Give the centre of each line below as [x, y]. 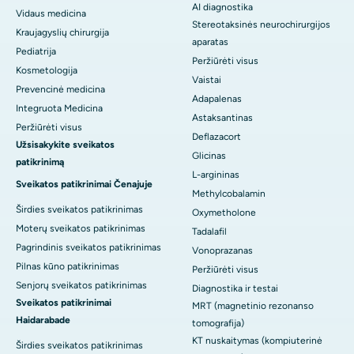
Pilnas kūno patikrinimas [68, 267]
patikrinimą [40, 162]
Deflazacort [217, 137]
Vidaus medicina [51, 14]
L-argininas [216, 175]
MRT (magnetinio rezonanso [253, 306]
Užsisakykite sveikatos [65, 145]
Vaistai [207, 80]
